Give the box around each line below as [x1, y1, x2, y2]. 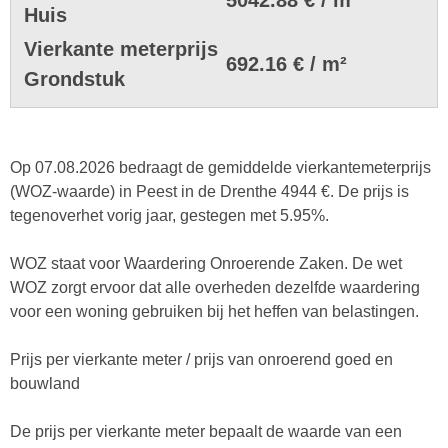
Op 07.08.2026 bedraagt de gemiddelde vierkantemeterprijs [10, 158, 431, 176]
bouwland [10, 374, 80, 392]
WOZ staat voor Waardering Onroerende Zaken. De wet [10, 254, 402, 272]
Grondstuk [24, 67, 125, 90]
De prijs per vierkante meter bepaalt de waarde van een [10, 422, 402, 440]
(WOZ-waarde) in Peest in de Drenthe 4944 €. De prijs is [10, 182, 409, 200]
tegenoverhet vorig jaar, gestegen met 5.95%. [10, 206, 329, 224]
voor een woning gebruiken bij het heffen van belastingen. [10, 302, 419, 320]
